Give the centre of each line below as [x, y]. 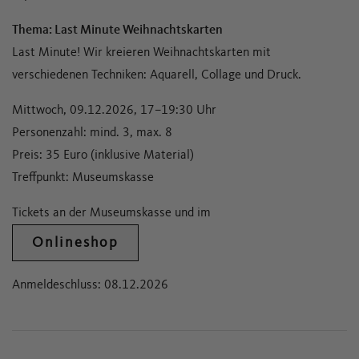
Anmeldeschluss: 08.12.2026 [90, 286]
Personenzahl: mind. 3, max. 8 [92, 133]
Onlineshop [75, 243]
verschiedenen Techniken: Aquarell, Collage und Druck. [157, 76]
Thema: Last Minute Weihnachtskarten [117, 31]
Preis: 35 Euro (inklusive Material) [103, 156]
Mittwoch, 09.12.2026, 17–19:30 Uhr [114, 111]
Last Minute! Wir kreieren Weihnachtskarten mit [141, 53]
